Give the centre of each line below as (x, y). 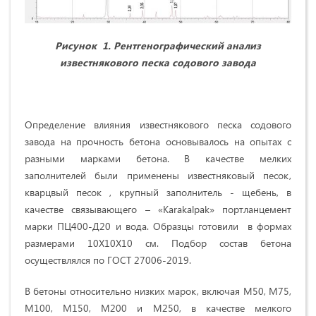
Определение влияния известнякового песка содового (158, 124)
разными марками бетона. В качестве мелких (158, 158)
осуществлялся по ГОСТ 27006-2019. (108, 260)
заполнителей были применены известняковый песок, (158, 175)
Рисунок (77, 45)
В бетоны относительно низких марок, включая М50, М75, (158, 291)
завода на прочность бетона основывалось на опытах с (158, 141)
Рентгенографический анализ (187, 45)
